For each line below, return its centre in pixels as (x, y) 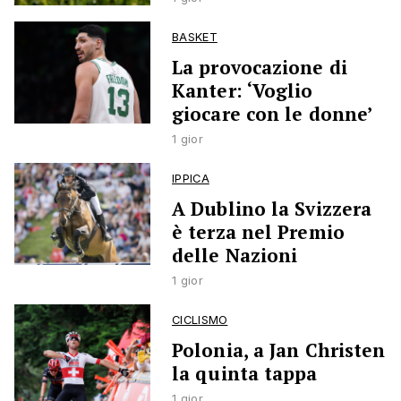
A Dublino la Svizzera (272, 209)
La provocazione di (260, 68)
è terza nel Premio (258, 232)
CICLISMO (200, 320)
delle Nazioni (235, 256)
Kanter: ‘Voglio (243, 91)
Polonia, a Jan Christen (279, 350)
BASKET (195, 38)
